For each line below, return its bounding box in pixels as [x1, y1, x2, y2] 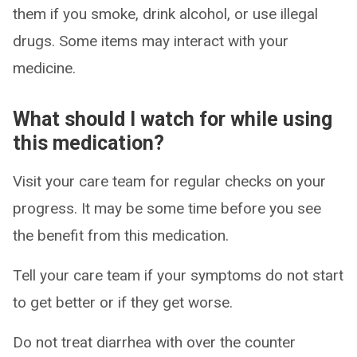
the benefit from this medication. [13, 226, 229, 245]
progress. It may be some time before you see [13, 199, 321, 218]
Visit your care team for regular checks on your [13, 172, 326, 190]
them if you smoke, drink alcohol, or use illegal [13, 5, 318, 23]
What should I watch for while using [13, 108, 332, 131]
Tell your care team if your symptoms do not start [13, 266, 343, 284]
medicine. [13, 59, 76, 77]
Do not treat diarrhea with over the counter [13, 333, 296, 351]
